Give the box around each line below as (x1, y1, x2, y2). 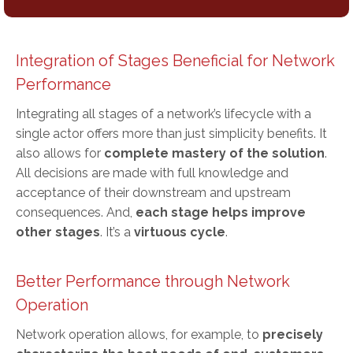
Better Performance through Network (16, 271, 290, 291)
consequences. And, (16, 204, 136, 220)
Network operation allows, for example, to (16, 326, 262, 342)
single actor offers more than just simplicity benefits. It (16, 125, 327, 141)
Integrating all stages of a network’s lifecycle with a (16, 106, 311, 121)
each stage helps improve (136, 204, 306, 220)
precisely (262, 326, 323, 342)
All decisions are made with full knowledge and (16, 165, 288, 180)
